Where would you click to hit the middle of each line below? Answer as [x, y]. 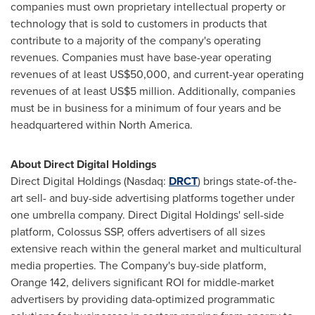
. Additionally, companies [234, 91]
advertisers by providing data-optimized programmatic [143, 299]
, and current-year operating [236, 74]
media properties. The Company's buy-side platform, [139, 265]
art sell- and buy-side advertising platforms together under [153, 198]
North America [154, 125]
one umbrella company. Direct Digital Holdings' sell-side [147, 215]
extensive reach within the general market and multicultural [156, 249]
